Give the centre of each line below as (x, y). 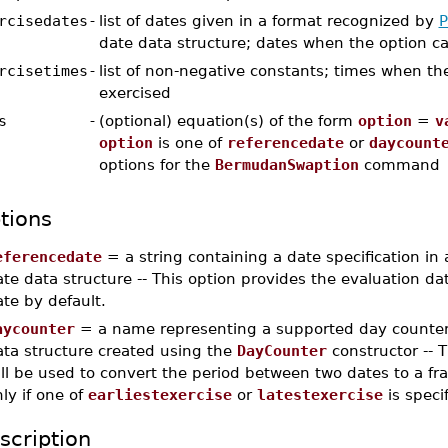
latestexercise (319, 394)
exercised (134, 92)
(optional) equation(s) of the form (228, 120)
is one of (189, 142)
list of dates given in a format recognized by (268, 20)
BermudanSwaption (286, 164)
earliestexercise (159, 394)
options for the (156, 164)
